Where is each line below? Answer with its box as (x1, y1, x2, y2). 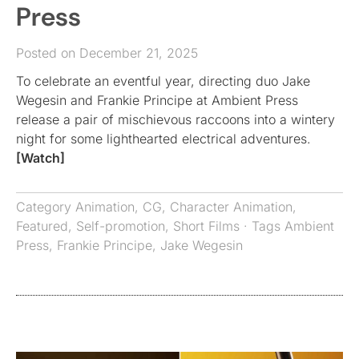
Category (16, 198, 75, 215)
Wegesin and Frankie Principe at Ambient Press (16, 91, 298, 108)
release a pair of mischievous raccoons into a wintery (16, 111, 335, 127)
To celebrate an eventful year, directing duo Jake (16, 72, 310, 89)
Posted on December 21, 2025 (16, 44, 198, 61)
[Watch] (16, 149, 65, 166)
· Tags (240, 217, 284, 234)
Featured (16, 217, 68, 234)
